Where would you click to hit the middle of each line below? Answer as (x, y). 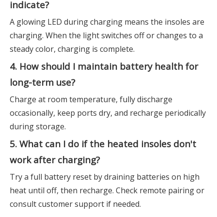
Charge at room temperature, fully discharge (91, 99)
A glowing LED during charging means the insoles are (107, 22)
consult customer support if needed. (75, 204)
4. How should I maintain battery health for (104, 66)
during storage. (38, 126)
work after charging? (55, 160)
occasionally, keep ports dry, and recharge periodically (108, 113)
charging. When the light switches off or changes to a (106, 35)
